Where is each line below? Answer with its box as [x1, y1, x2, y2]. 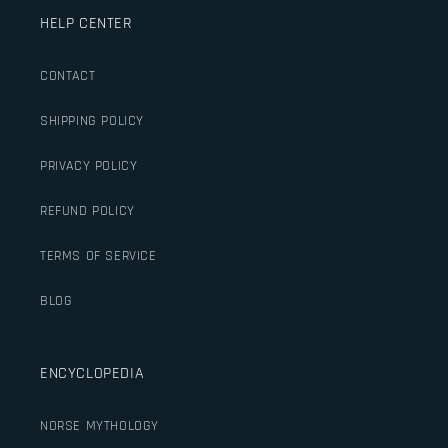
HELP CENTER [40, 12, 133, 34]
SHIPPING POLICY [40, 111, 144, 130]
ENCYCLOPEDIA [40, 362, 145, 384]
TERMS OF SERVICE [40, 246, 157, 265]
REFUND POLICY [40, 201, 135, 220]
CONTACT [40, 66, 96, 85]
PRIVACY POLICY [40, 156, 138, 175]
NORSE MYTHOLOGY [40, 416, 159, 435]
